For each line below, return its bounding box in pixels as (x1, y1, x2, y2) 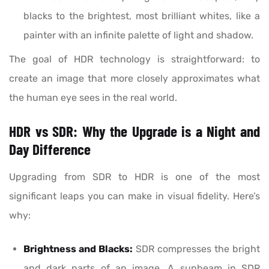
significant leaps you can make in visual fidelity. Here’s (9, 190, 260, 202)
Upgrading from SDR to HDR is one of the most (9, 171, 260, 183)
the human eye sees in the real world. (9, 92, 177, 104)
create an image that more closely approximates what (9, 73, 260, 85)
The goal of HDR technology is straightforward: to (9, 53, 260, 65)
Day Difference (9, 140, 91, 159)
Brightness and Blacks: (23, 243, 133, 255)
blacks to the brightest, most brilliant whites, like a (23, 10, 260, 22)
